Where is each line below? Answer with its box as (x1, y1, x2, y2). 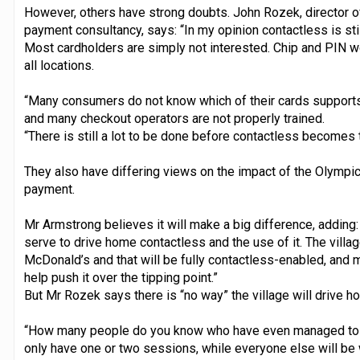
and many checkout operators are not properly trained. (23, 110, 325, 126)
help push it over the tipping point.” (23, 269, 218, 285)
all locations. (23, 57, 94, 73)
